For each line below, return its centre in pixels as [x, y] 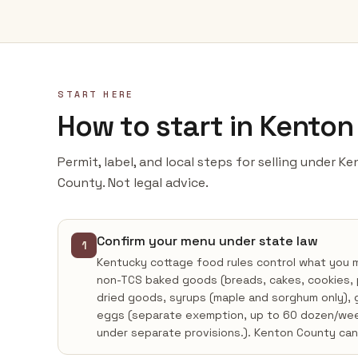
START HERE [95, 94]
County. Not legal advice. [133, 183]
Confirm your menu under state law [207, 241]
